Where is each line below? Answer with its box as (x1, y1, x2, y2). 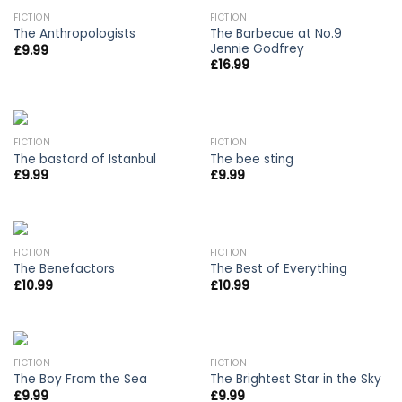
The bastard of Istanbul (13, 150, 156, 168)
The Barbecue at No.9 (209, 24, 342, 42)
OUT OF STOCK (246, 354, 353, 375)
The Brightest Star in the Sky (209, 371, 381, 389)
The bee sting (209, 150, 293, 168)
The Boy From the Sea (13, 371, 147, 389)
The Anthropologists (13, 25, 135, 43)
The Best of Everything (209, 260, 347, 278)
